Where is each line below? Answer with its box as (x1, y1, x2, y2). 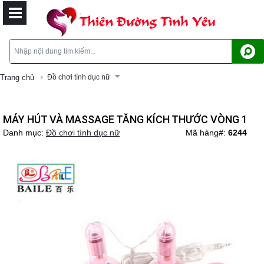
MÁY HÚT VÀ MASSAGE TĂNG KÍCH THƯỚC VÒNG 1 (3, 113, 247, 126)
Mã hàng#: (186, 128, 228, 137)
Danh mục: (3, 128, 46, 137)
